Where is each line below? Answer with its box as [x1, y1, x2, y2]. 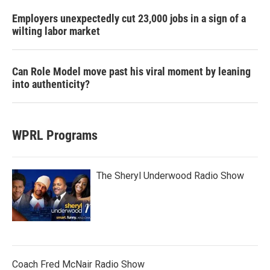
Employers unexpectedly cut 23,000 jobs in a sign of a [12, 12, 246, 25]
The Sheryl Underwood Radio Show [96, 170, 244, 181]
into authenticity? [12, 78, 90, 90]
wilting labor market [12, 25, 100, 37]
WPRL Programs [12, 128, 98, 143]
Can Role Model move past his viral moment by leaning [12, 65, 251, 78]
